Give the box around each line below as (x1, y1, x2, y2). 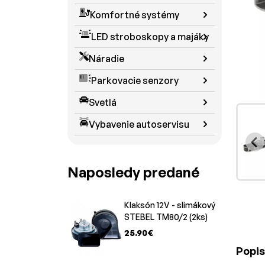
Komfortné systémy (90, 8, 179, 21)
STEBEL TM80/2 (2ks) (124, 211, 208, 222)
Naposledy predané (67, 163, 199, 181)
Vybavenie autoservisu (89, 118, 189, 130)
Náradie (89, 52, 124, 64)
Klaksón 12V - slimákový (124, 199, 215, 210)
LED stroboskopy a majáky (91, 30, 209, 43)
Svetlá (89, 96, 117, 108)
